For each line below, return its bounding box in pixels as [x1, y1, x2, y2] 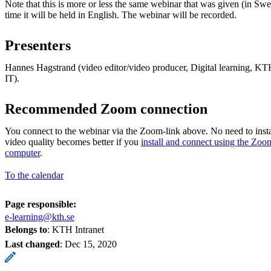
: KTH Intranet [47, 224, 104, 235]
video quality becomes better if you [5, 136, 141, 147]
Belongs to [5, 224, 47, 235]
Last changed [5, 238, 60, 249]
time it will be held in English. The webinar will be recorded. [5, 9, 237, 20]
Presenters [5, 37, 71, 53]
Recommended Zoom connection [5, 100, 207, 117]
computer [5, 147, 40, 158]
